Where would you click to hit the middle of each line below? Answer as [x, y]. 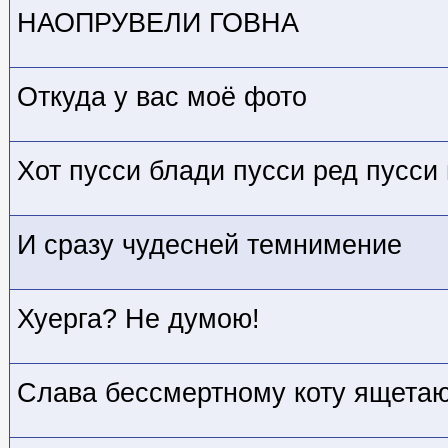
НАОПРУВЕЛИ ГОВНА [158, 23]
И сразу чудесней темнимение [209, 245]
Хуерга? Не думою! [138, 319]
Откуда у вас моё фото [162, 97]
